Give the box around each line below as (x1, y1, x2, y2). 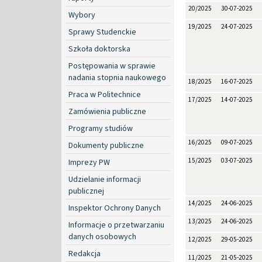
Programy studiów (68, 122, 133, 135)
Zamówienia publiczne (68, 105, 146, 118)
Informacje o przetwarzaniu (68, 219, 164, 231)
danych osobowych (68, 230, 136, 243)
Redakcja (68, 247, 101, 260)
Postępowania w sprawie (68, 60, 156, 72)
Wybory (68, 9, 95, 21)
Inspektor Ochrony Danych (68, 202, 161, 214)
